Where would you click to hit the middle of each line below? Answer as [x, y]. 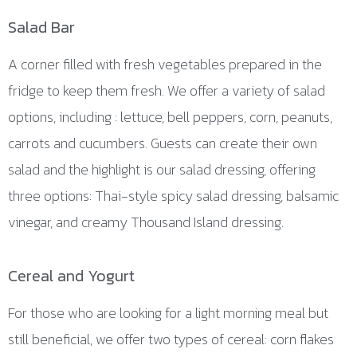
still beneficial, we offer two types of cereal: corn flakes [171, 339]
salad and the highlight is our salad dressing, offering [162, 169]
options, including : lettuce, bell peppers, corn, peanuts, [170, 116]
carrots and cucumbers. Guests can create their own [163, 143]
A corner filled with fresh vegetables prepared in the [165, 64]
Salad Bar [41, 27]
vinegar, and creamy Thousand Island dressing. [146, 222]
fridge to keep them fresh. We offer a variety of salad [167, 90]
